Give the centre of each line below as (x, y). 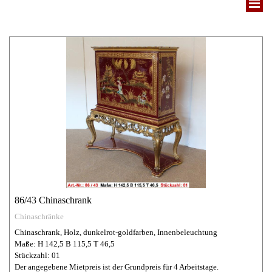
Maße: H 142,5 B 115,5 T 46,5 (65, 244)
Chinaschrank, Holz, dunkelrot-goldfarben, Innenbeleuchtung (116, 232)
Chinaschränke (39, 216)
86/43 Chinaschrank (53, 200)
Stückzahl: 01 (37, 255)
